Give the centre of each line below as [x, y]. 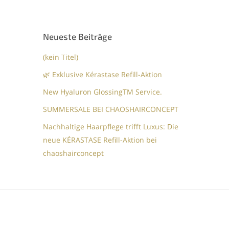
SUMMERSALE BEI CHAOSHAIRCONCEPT [111, 109]
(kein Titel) [61, 57]
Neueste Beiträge [78, 37]
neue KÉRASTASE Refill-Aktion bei [100, 140]
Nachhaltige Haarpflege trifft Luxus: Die [111, 127]
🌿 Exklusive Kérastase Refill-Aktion [103, 75]
